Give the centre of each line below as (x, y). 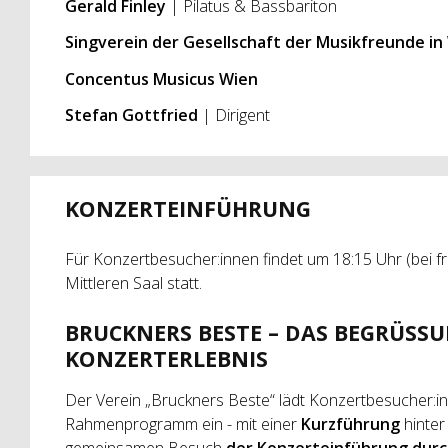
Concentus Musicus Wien (161, 78)
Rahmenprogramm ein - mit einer (182, 424)
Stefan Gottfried (133, 115)
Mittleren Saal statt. (133, 282)
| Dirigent (235, 115)
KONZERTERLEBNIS (166, 358)
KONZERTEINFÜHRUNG (187, 208)
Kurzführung (352, 424)
